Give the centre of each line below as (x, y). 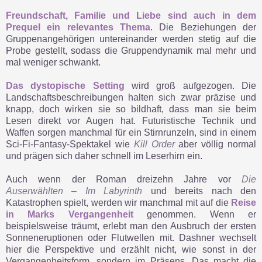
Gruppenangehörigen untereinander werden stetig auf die (131, 39)
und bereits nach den (199, 191)
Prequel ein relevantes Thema (78, 27)
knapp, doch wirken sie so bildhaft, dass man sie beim (131, 109)
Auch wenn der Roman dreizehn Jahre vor (124, 180)
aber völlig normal (216, 144)
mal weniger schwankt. (53, 63)
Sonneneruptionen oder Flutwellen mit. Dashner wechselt (131, 238)
